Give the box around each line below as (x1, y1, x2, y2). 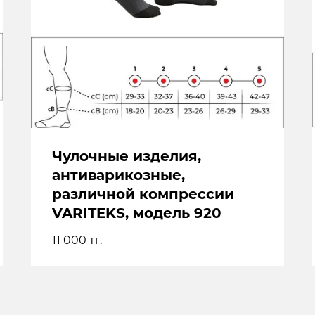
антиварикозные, (52, 167, 185, 184)
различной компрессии (52, 186, 234, 203)
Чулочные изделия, (52, 148, 201, 165)
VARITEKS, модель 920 (52, 205, 221, 222)
